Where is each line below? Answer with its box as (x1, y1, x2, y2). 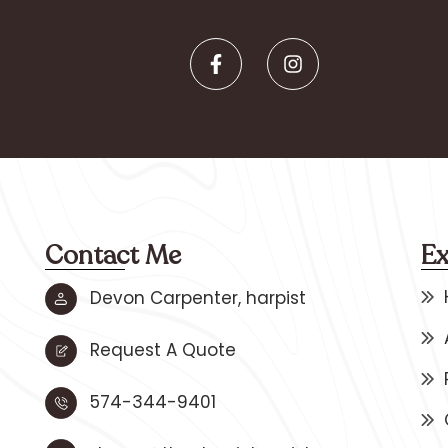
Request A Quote (90, 338, 236, 363)
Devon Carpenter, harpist (90, 286, 306, 311)
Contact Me (45, 237, 181, 273)
